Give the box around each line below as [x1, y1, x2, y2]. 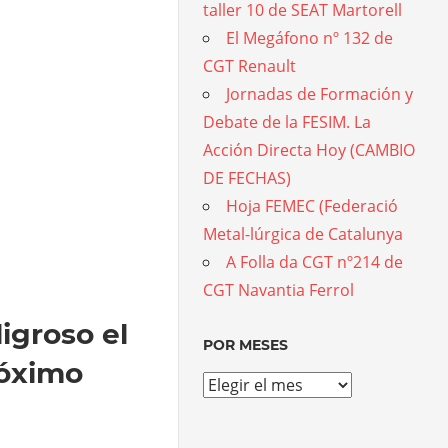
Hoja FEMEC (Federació [226, 195, 399, 217]
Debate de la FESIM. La [203, 111, 372, 133]
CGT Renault [203, 55, 297, 77]
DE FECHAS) [203, 167, 292, 189]
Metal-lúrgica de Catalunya [203, 223, 404, 245]
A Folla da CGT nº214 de [226, 251, 404, 273]
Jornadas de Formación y [226, 83, 414, 105]
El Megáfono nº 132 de [226, 27, 394, 49]
